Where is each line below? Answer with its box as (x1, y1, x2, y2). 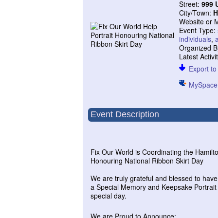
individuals (179, 34, 212, 44)
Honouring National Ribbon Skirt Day (91, 156, 203, 165)
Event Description (91, 109, 159, 119)
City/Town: (179, 8, 214, 18)
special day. (91, 191, 128, 200)
